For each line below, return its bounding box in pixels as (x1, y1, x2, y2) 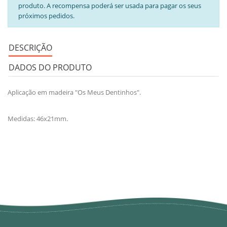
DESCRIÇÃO (9, 42, 52, 53)
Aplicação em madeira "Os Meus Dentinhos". (8, 87, 141, 97)
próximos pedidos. (18, 11, 74, 20)
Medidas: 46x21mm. (8, 113, 68, 123)
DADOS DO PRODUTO (9, 61, 92, 73)
